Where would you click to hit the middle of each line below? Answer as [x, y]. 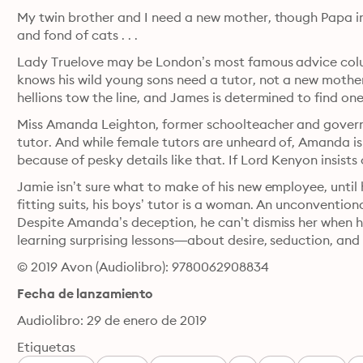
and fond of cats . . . [77, 35]
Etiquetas [47, 347]
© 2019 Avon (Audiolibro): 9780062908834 [143, 267]
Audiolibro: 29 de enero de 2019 [112, 320]
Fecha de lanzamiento [85, 293]
